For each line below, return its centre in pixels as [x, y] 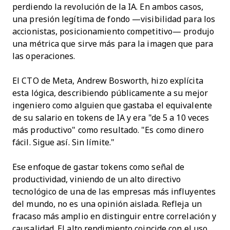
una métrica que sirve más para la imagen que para [113, 44]
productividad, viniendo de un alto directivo [97, 179]
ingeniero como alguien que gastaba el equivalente [112, 105]
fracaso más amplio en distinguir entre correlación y [114, 216]
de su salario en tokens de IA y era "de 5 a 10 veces [111, 118]
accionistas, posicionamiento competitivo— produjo [113, 31]
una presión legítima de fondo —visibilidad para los [114, 19]
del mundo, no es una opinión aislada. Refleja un [107, 204]
